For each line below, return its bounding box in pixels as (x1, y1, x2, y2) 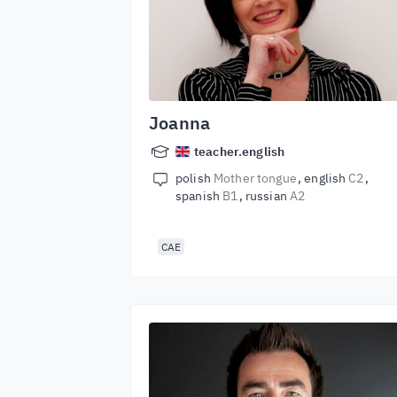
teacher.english (194, 144, 285, 160)
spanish (175, 188, 223, 204)
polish (175, 170, 214, 186)
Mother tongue (213, 170, 297, 186)
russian (245, 188, 290, 204)
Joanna (149, 111, 211, 135)
